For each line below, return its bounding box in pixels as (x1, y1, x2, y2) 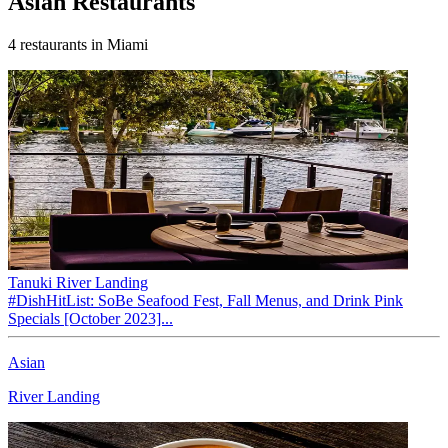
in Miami (87, 35, 148, 53)
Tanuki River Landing (8, 273, 148, 291)
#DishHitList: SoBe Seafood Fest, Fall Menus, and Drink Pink (8, 291, 403, 309)
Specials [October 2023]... (8, 309, 173, 327)
